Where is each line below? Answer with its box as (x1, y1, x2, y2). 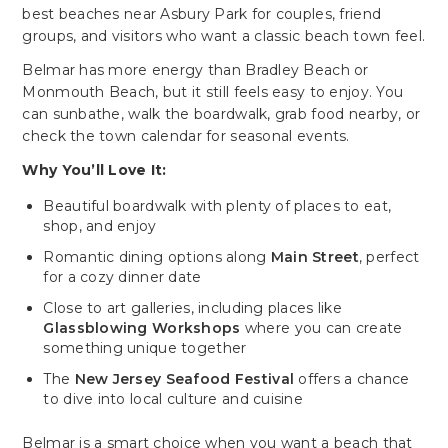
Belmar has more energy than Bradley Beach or (22, 60, 369, 79)
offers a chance (294, 369, 410, 388)
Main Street (270, 247, 359, 266)
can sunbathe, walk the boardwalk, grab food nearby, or (22, 104, 421, 123)
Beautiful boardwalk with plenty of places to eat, (43, 196, 392, 215)
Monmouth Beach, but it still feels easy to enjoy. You (22, 82, 404, 101)
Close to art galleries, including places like (43, 298, 343, 317)
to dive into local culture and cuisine (43, 389, 304, 408)
